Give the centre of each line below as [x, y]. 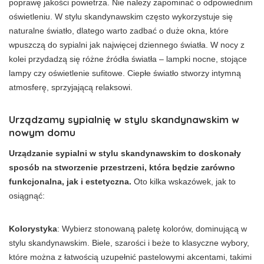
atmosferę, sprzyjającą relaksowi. [71, 87]
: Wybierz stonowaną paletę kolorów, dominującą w [152, 228]
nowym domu [42, 132]
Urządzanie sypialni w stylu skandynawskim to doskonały [125, 153]
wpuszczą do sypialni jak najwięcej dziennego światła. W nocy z [127, 44]
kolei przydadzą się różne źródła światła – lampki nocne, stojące [128, 59]
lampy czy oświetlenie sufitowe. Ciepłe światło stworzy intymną [125, 73]
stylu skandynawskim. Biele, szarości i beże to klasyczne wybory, [129, 242]
